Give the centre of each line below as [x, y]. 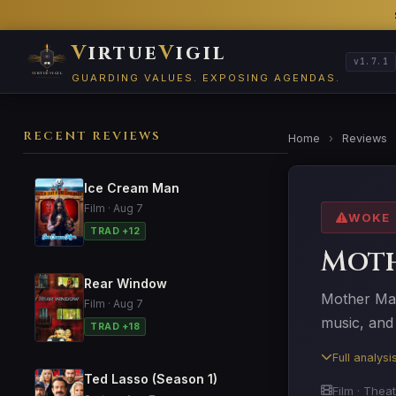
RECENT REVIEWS [92, 136]
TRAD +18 [115, 327]
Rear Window [126, 283]
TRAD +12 [115, 231]
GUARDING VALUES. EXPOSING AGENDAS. [206, 78]
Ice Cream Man [132, 188]
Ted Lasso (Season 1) [151, 379]
